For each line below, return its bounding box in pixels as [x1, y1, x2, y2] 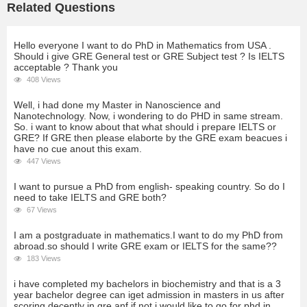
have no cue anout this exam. [14, 143, 142, 155]
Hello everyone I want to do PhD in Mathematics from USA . [14, 40, 271, 51]
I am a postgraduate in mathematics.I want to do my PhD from [14, 230, 283, 241]
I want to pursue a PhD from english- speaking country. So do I [14, 181, 285, 193]
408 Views [25, 75, 61, 84]
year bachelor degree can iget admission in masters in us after [14, 289, 284, 301]
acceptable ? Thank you [14, 62, 118, 73]
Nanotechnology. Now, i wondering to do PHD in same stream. [14, 110, 283, 122]
